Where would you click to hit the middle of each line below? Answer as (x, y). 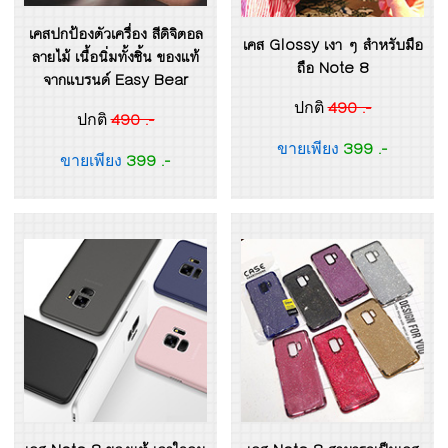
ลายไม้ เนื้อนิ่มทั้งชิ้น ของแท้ (115, 57)
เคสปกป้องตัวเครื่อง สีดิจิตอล (115, 34)
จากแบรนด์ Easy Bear (115, 80)
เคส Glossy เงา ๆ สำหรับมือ (332, 45)
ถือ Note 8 (332, 68)
